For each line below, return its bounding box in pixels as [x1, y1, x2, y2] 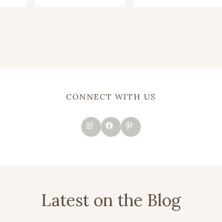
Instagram [81, 115, 94, 130]
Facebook [101, 115, 109, 130]
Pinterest [120, 115, 126, 130]
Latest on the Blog [41, 189, 181, 211]
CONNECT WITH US [66, 92, 156, 102]
